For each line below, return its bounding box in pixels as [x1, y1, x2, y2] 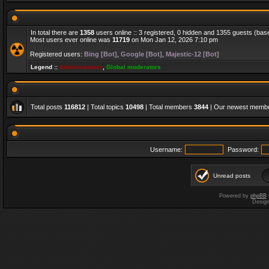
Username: [150, 146, 183, 153]
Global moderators [106, 64, 161, 70]
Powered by [219, 193, 250, 199]
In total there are [31, 29, 80, 36]
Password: [228, 146, 259, 153]
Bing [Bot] [84, 50, 117, 58]
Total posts [31, 103, 64, 110]
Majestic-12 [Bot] [166, 50, 219, 58]
